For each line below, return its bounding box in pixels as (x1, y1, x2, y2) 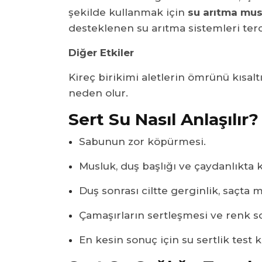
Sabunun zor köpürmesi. (79, 135, 206, 147)
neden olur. (68, 87, 128, 99)
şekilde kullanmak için (68, 6, 188, 18)
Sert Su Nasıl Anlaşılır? (68, 109, 258, 129)
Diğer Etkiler (68, 46, 134, 58)
